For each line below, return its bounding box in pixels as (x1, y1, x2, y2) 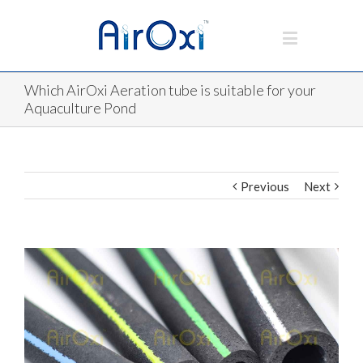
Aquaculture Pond (24, 99, 136, 117)
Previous (241, 179, 289, 194)
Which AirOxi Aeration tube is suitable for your (24, 81, 316, 99)
